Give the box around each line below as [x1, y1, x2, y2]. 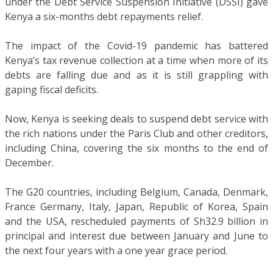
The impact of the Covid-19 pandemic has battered [5, 38, 268, 52]
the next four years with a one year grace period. [5, 243, 227, 257]
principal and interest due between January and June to [5, 229, 268, 243]
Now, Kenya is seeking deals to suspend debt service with [5, 112, 268, 126]
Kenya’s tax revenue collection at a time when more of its [5, 53, 268, 67]
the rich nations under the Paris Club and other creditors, [5, 126, 268, 140]
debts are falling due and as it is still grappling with [5, 68, 268, 82]
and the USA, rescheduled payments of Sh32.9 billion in [5, 214, 268, 228]
